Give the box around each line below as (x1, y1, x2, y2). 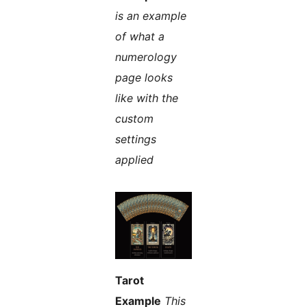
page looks (115, 71, 173, 85)
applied (115, 153, 153, 167)
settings (115, 132, 156, 147)
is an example (115, 9, 186, 23)
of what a (115, 29, 164, 44)
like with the (115, 91, 178, 106)
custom (115, 112, 153, 126)
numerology (115, 50, 177, 64)
